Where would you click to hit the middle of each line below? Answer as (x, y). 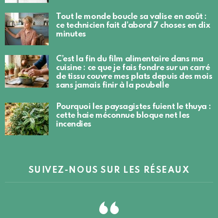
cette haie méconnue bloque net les (123, 115)
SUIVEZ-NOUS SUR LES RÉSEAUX (109, 170)
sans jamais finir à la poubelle (113, 85)
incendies (74, 124)
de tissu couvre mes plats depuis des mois (134, 76)
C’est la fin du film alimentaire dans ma (130, 59)
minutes (71, 34)
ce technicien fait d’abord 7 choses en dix (133, 25)
